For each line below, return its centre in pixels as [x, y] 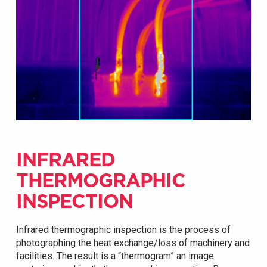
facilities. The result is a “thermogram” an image [115, 256]
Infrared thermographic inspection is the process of [123, 230]
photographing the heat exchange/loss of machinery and [133, 243]
